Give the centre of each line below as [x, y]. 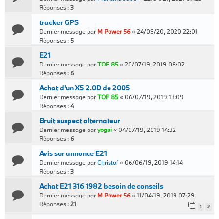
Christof [108, 162]
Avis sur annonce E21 [73, 153]
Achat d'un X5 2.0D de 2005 [85, 88]
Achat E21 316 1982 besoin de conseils [101, 186]
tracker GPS [59, 22]
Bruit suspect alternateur [80, 120]
